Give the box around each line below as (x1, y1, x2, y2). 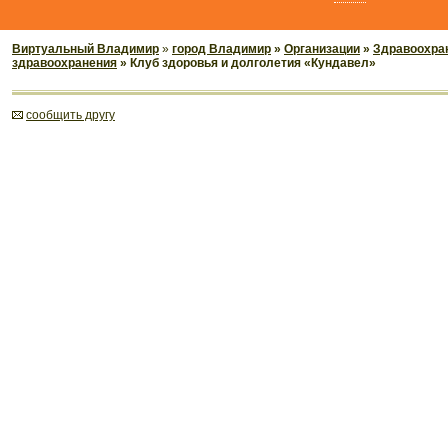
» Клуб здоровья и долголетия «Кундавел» (117, 56, 376, 70)
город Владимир (172, 42, 271, 56)
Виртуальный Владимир (12, 42, 159, 56)
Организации (284, 42, 360, 56)
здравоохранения (12, 56, 117, 70)
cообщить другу (26, 108, 115, 122)
